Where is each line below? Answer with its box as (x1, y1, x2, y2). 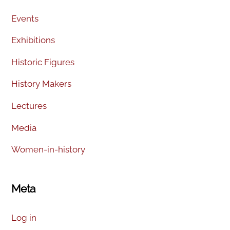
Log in (11, 212, 37, 223)
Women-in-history (11, 144, 86, 155)
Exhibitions (11, 35, 55, 46)
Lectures (11, 101, 47, 111)
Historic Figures (11, 56, 75, 67)
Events (11, 13, 39, 24)
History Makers (11, 79, 72, 89)
